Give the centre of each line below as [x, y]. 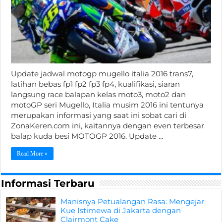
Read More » [32, 153]
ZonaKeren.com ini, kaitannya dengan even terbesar [108, 125]
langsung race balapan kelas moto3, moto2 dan [99, 94]
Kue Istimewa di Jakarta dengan [121, 210]
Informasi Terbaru [48, 183]
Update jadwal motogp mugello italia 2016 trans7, [102, 73]
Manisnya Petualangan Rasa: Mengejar [133, 201]
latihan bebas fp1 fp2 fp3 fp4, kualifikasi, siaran [96, 84]
